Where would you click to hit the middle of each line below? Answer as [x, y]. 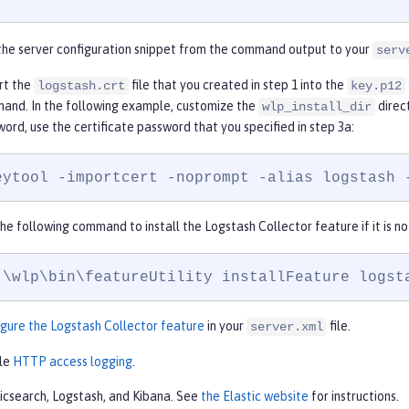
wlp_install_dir [317, 107]
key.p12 [376, 86]
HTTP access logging [73, 362]
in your [225, 326]
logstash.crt [81, 86]
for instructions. [354, 397]
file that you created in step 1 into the [238, 85]
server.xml [287, 327]
